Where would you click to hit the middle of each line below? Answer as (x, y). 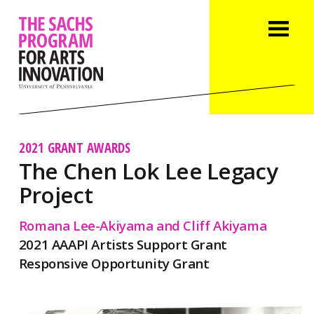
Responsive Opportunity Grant (114, 263)
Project (56, 194)
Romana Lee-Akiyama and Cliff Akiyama (143, 225)
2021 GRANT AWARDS (74, 147)
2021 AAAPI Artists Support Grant (123, 244)
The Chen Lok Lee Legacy (148, 170)
